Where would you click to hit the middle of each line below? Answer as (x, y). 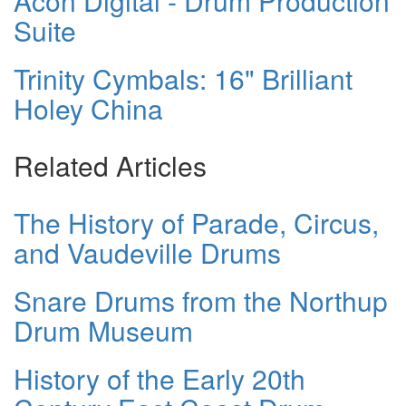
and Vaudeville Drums (147, 253)
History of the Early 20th (159, 379)
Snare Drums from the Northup (201, 301)
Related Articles (110, 166)
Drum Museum (103, 331)
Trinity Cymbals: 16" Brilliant (183, 79)
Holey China (88, 109)
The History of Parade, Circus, (196, 223)
